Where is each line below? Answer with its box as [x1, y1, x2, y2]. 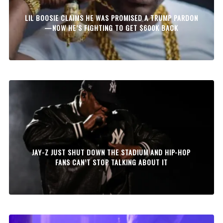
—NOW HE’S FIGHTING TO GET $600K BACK [44, 22, 179, 33]
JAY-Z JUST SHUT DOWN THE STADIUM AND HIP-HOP [32, 146, 191, 157]
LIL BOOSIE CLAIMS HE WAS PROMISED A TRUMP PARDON [24, 12, 198, 23]
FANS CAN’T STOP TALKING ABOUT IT [55, 156, 168, 167]
